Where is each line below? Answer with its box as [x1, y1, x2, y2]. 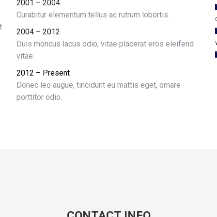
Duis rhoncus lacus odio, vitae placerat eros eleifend [16, 39, 194, 48]
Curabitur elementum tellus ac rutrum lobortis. [16, 10, 170, 19]
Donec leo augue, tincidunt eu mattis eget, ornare [16, 80, 181, 90]
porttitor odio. [16, 93, 62, 102]
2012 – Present [16, 68, 70, 77]
